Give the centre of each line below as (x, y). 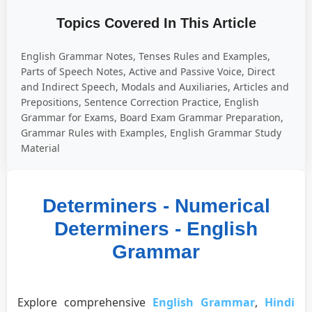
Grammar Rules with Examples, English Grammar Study (151, 133)
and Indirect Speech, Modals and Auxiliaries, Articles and (155, 87)
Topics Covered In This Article (156, 23)
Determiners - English (156, 229)
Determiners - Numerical (156, 206)
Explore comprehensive (85, 303)
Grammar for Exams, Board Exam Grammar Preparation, (152, 118)
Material (40, 148)
